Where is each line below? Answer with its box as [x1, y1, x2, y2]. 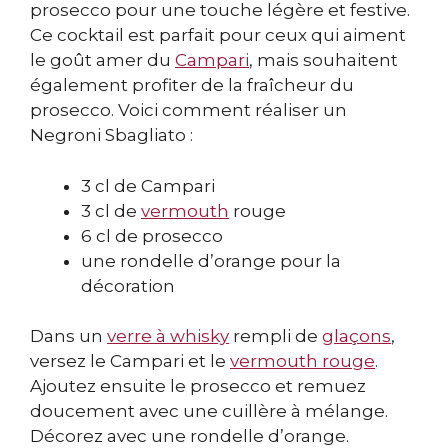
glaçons [322, 326, 391, 347]
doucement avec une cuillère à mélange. [30, 401, 388, 422]
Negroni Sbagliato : [30, 125, 193, 146]
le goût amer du [30, 50, 175, 71]
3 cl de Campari [81, 175, 215, 196]
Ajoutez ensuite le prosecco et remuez [30, 376, 366, 397]
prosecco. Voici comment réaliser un [30, 100, 347, 121]
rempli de [229, 326, 322, 347]
